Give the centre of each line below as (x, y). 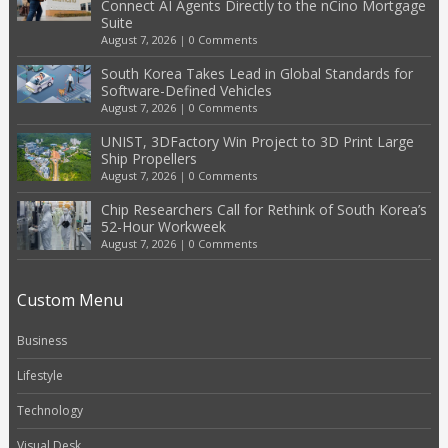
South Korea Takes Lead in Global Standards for (256, 73)
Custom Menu (69, 300)
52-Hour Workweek (163, 226)
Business (41, 341)
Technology (49, 411)
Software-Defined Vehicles (186, 90)
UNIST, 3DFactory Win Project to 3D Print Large (257, 141)
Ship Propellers (148, 158)
